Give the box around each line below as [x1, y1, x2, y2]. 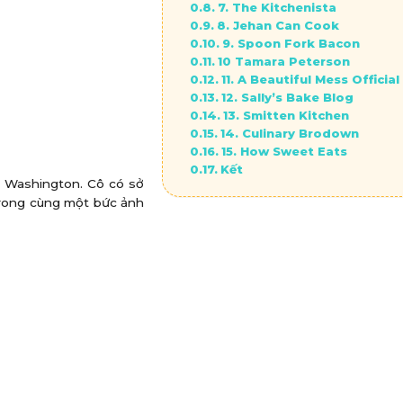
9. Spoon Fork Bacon [221, 35, 360, 50]
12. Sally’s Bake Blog [220, 89, 354, 104]
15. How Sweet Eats [220, 143, 347, 158]
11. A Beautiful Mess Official [220, 71, 399, 86]
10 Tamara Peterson [217, 53, 350, 68]
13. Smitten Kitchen [222, 107, 349, 122]
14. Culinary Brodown [219, 125, 359, 140]
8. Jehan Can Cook [216, 17, 339, 32]
